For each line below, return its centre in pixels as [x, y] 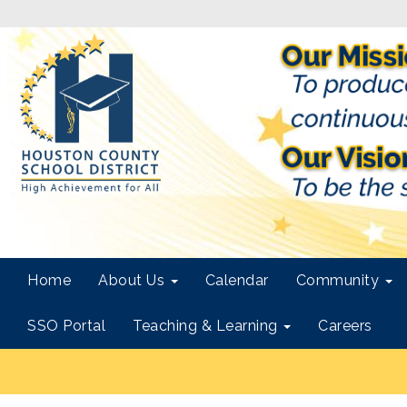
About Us [134, 280]
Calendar [237, 280]
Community [339, 280]
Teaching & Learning [207, 326]
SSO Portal [66, 326]
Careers [345, 326]
